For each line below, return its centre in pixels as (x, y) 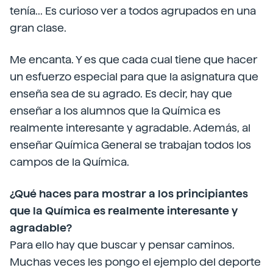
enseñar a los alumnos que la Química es (115, 111)
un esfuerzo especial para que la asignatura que (134, 76)
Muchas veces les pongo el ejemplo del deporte (135, 262)
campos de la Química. (69, 162)
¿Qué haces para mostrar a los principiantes (129, 193)
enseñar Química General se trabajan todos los (130, 145)
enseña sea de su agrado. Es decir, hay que (121, 94)
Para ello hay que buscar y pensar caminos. (122, 245)
